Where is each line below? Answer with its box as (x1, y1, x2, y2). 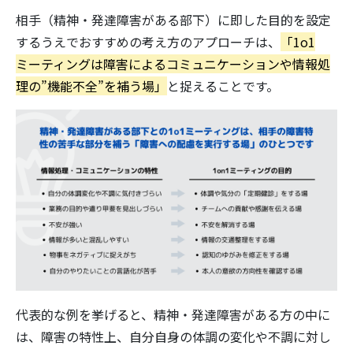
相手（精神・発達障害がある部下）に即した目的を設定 (16, 10, 331, 29)
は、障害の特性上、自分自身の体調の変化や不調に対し (16, 327, 331, 346)
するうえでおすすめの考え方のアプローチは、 (16, 32, 281, 51)
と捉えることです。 (167, 76, 279, 95)
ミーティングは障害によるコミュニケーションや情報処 (16, 54, 330, 73)
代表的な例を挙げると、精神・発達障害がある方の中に (16, 305, 330, 324)
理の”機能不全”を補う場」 (16, 76, 167, 95)
